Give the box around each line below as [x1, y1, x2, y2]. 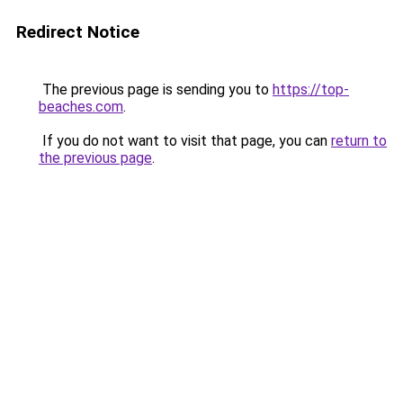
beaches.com [39, 98, 123, 115]
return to [331, 132, 387, 149]
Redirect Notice [16, 22, 139, 42]
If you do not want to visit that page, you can [39, 132, 331, 149]
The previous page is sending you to [39, 81, 273, 98]
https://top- [273, 81, 349, 98]
